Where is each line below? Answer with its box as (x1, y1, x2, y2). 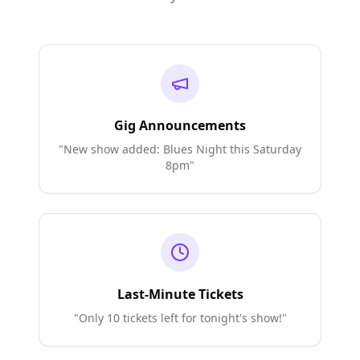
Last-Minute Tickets (117, 285, 243, 303)
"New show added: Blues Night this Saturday (59, 141, 301, 157)
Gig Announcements (114, 117, 246, 134)
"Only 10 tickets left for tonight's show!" (73, 310, 287, 325)
